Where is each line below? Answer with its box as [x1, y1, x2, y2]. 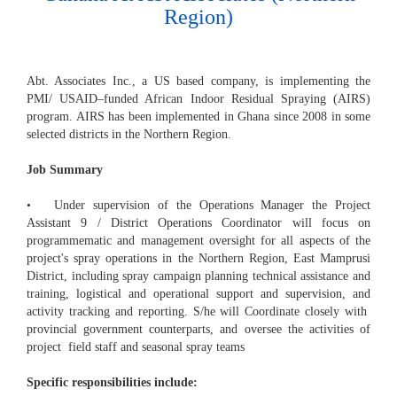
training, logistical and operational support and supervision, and [27, 287, 370, 301]
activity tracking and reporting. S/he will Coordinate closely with [27, 305, 370, 319]
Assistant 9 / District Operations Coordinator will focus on [27, 216, 370, 230]
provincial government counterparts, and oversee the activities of [27, 323, 370, 337]
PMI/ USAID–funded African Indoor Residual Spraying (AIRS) [27, 92, 370, 106]
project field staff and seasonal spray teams [27, 340, 245, 354]
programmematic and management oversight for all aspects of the [27, 234, 370, 248]
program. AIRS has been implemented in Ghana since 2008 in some [27, 110, 370, 124]
